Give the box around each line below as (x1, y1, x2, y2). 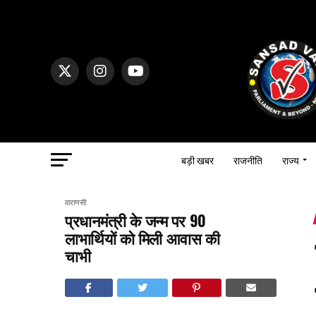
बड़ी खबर (181, 152, 214, 167)
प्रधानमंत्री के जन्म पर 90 (65, 208, 206, 231)
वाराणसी (65, 197, 86, 207)
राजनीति (233, 152, 262, 167)
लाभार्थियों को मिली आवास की (65, 226, 220, 249)
